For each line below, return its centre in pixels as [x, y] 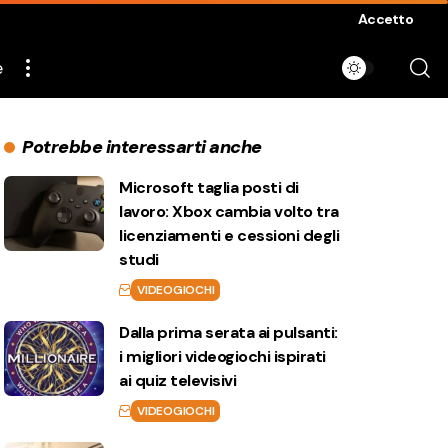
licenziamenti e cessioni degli [229, 235]
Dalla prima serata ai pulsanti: [228, 332]
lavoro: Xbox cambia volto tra [229, 211]
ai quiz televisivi [178, 380]
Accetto [385, 19]
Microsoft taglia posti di [209, 187]
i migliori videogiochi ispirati [222, 356]
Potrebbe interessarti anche [142, 147]
